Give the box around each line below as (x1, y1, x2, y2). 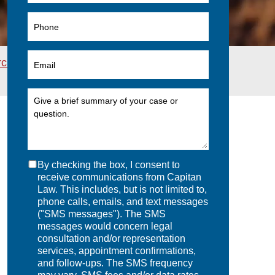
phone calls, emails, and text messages (37, 196, 208, 207)
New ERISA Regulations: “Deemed (45, 56, 216, 69)
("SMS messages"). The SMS (37, 209, 166, 220)
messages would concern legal (37, 221, 172, 232)
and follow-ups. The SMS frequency (37, 258, 193, 269)
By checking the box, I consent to (37, 160, 180, 171)
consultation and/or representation (37, 233, 185, 244)
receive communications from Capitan (37, 172, 201, 183)
